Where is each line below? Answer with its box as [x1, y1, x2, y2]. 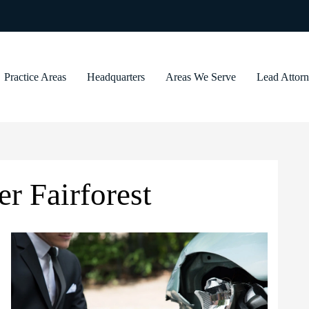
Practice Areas [4, 70, 66, 83]
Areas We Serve [166, 70, 236, 83]
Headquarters [87, 70, 145, 83]
